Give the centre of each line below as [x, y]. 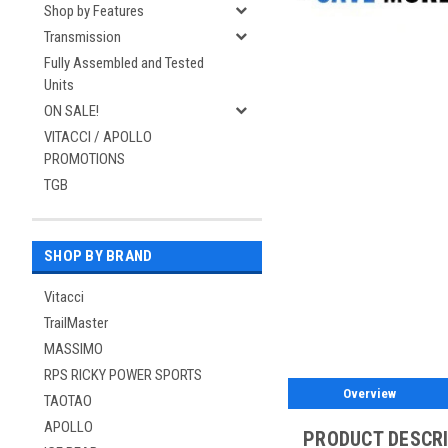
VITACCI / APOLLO [98, 137]
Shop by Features [94, 11]
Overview [370, 393]
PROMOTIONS [84, 159]
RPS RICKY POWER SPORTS [123, 375]
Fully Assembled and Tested [124, 63]
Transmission [82, 37]
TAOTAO [68, 401]
